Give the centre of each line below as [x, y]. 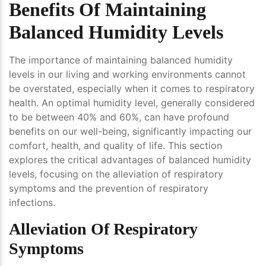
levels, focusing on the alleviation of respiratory [116, 174]
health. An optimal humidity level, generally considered [132, 103]
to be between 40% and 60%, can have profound [119, 117]
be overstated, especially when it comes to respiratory [132, 89]
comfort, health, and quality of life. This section [115, 146]
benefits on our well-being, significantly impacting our [130, 132]
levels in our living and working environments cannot [127, 75]
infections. [32, 203]
